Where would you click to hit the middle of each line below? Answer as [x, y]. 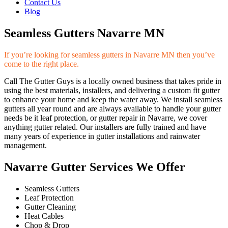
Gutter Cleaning [50, 207]
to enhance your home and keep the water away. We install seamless [113, 99]
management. [25, 145]
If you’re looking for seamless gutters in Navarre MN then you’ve [109, 54]
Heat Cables [44, 216]
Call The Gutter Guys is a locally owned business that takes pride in [113, 81]
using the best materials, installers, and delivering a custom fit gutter [112, 90]
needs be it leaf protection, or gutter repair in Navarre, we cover [106, 118]
